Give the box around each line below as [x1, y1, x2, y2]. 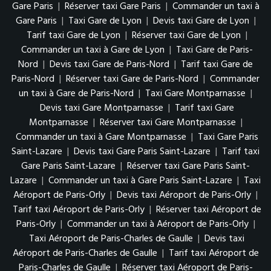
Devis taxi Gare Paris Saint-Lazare [74, 144, 211, 160]
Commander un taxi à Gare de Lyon [21, 42, 165, 58]
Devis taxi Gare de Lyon [152, 13, 249, 29]
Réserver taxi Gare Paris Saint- [127, 158, 250, 174]
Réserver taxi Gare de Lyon [131, 28, 241, 44]
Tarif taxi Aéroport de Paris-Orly [12, 202, 145, 218]
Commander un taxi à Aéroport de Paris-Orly [67, 217, 249, 232]
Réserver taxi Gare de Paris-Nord [66, 71, 198, 87]
